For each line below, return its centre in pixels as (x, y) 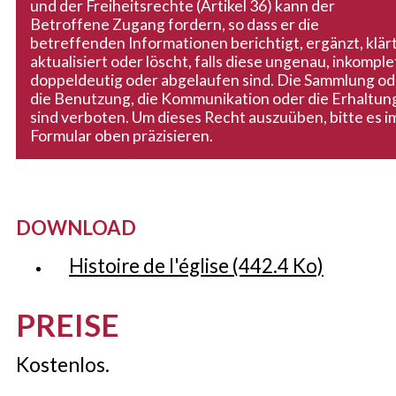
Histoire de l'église (151, 266)
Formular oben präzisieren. (122, 136)
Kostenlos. (63, 365)
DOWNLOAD (76, 228)
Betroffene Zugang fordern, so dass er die (175, 25)
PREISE (68, 325)
